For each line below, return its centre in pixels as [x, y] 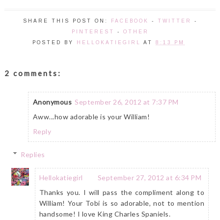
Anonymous [52, 102]
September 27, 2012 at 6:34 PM [150, 177]
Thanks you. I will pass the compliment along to [122, 192]
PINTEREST [93, 32]
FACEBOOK [130, 21]
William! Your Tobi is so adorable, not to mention [122, 203]
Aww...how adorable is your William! [91, 117]
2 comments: [33, 73]
